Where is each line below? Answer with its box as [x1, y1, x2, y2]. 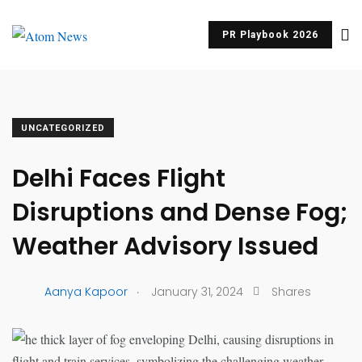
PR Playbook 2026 [222, 29, 318, 40]
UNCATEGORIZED [21, 123, 105, 133]
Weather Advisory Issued [12, 229, 318, 263]
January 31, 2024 [151, 283, 243, 300]
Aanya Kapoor [44, 283, 128, 300]
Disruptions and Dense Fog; [12, 196, 347, 229]
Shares [271, 283, 311, 300]
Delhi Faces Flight [12, 162, 225, 196]
